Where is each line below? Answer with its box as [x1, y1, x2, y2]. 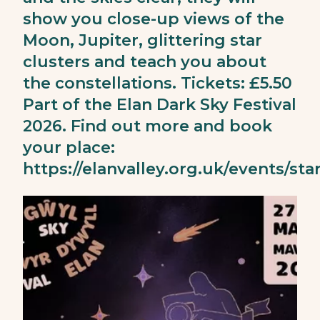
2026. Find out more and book [23, 116, 272, 136]
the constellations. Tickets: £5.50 [23, 74, 292, 93]
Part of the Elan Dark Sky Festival [23, 95, 296, 114]
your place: [23, 138, 115, 157]
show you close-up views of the [23, 9, 284, 29]
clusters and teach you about [23, 52, 266, 71]
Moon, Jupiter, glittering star [23, 31, 262, 50]
